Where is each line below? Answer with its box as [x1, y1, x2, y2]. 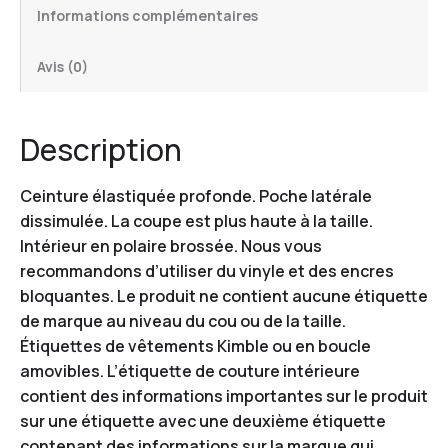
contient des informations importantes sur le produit [20, 384, 428, 407]
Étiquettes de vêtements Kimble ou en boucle [20, 334, 371, 357]
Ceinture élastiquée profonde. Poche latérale [20, 184, 372, 207]
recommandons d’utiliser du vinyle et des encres [20, 259, 394, 282]
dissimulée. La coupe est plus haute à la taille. [20, 209, 373, 232]
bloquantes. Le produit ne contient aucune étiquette [20, 284, 428, 307]
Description [20, 128, 182, 170]
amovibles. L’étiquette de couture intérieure [20, 359, 360, 382]
